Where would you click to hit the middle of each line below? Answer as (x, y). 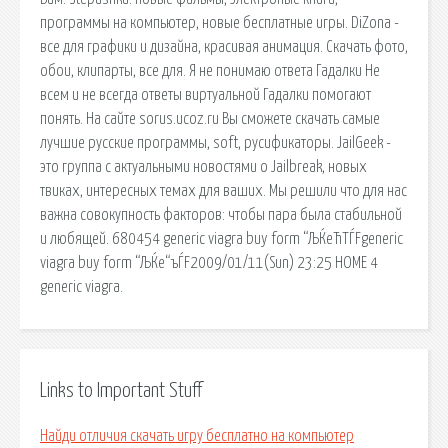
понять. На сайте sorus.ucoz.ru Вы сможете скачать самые (210, 118)
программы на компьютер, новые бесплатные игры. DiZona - (219, 22)
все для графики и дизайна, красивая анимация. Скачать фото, (224, 46)
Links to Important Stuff (121, 390)
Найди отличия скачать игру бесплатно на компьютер (197, 436)
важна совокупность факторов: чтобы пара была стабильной (221, 214)
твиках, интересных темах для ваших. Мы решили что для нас (223, 190)
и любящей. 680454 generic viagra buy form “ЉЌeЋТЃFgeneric (221, 238)
